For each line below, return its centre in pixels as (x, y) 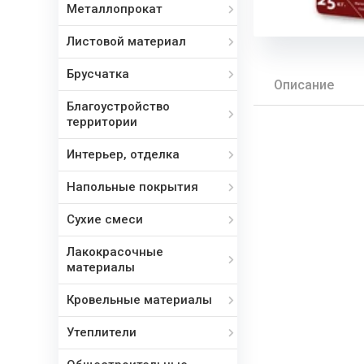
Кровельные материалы (139, 300)
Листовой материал (126, 41)
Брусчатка (98, 74)
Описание (304, 85)
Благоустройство (118, 106)
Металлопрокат (115, 9)
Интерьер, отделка (123, 154)
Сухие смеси (105, 219)
